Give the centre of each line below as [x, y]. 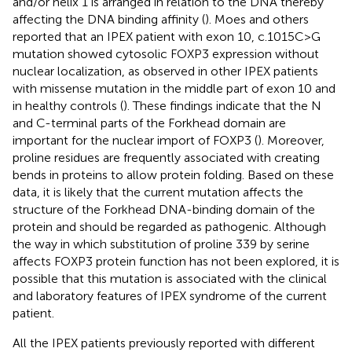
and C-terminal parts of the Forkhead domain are [149, 123]
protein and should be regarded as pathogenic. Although [169, 226]
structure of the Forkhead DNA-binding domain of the [164, 209]
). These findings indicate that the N [222, 105]
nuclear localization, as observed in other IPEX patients [165, 71]
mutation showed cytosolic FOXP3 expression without [166, 53]
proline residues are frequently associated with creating [166, 157]
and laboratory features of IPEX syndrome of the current [170, 295]
